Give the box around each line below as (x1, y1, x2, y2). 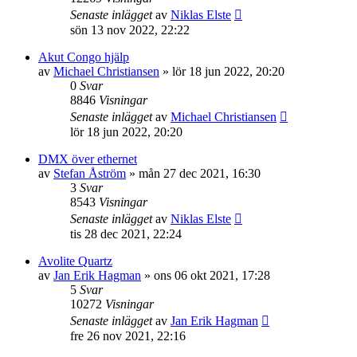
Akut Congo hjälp (38, 50, 129, 64)
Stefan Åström (53, 167, 126, 180)
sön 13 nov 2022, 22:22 (70, 23, 190, 37)
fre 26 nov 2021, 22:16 (70, 329, 186, 343)
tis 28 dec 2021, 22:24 (70, 227, 182, 241)
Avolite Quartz (38, 254, 112, 268)
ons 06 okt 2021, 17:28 (154, 269, 270, 282)
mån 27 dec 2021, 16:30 (139, 167, 261, 180)
